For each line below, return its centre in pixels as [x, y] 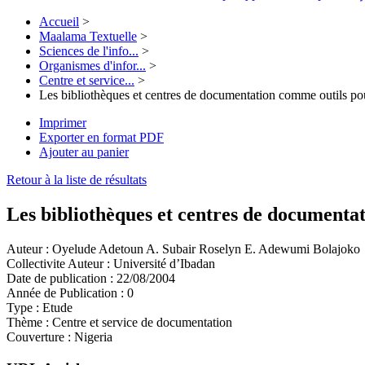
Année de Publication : [65, 293]
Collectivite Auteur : [58, 264]
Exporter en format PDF [101, 138]
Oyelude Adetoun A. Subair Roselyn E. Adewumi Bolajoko [204, 249]
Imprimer [63, 123]
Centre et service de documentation [141, 323]
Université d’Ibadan [163, 264]
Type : [23, 308]
